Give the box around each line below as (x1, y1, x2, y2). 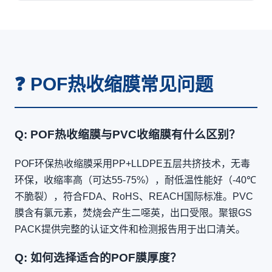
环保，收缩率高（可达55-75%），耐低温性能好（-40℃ (15, 174, 256, 185)
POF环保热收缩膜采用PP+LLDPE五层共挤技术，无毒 (15, 158, 250, 169)
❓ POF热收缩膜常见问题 (15, 74, 213, 94)
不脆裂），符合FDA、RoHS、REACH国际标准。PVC (15, 191, 253, 202)
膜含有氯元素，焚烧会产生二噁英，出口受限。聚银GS (15, 207, 252, 218)
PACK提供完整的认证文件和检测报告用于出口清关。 (15, 223, 245, 234)
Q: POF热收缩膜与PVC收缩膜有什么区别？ (15, 128, 240, 141)
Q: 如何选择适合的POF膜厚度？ (15, 251, 182, 265)
